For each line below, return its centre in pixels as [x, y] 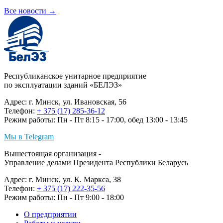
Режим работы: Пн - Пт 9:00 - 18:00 [64, 198]
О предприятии [50, 215]
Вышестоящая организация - [53, 154]
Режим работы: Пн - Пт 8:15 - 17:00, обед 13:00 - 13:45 [96, 120]
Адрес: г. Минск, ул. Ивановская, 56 [65, 102]
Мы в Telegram [29, 137]
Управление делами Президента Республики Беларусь [96, 163]
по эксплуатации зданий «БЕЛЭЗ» [63, 85]
